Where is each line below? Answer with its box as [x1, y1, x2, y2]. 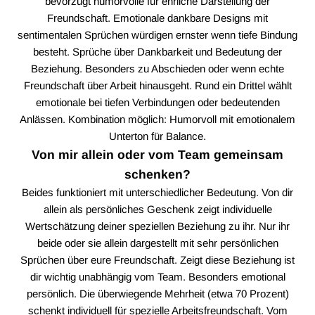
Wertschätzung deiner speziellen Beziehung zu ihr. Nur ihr [25, 219, 290, 232]
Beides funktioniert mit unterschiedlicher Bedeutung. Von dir [22, 186, 293, 198]
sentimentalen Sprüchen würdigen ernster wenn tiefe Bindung [18, 28, 297, 41]
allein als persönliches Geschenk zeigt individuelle [43, 202, 272, 215]
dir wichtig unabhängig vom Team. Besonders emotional [30, 270, 285, 283]
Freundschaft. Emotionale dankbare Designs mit [47, 11, 268, 24]
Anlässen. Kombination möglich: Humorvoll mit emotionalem [20, 112, 295, 125]
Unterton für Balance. [109, 129, 206, 142]
